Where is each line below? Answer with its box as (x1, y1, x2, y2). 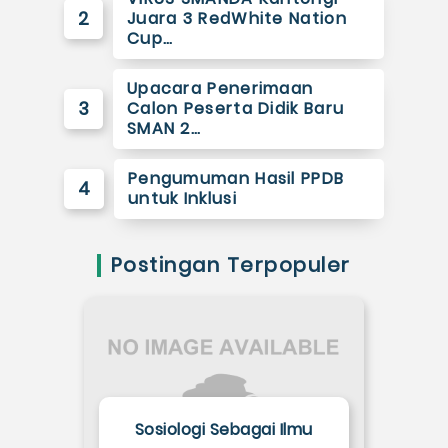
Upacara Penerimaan (126, 77, 314, 101)
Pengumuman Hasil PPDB (127, 167, 345, 191)
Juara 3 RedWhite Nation (126, 7, 347, 31)
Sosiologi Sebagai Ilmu (134, 418, 313, 442)
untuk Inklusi (127, 187, 237, 211)
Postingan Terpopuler (110, 251, 351, 280)
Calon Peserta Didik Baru (126, 97, 345, 121)
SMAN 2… (126, 117, 202, 141)
